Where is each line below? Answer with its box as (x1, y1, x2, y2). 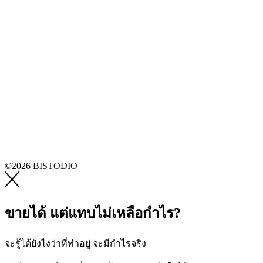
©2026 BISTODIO (5, 160, 77, 171)
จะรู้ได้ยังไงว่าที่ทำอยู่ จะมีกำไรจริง (5, 238, 146, 248)
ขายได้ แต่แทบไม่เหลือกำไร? (5, 205, 181, 221)
